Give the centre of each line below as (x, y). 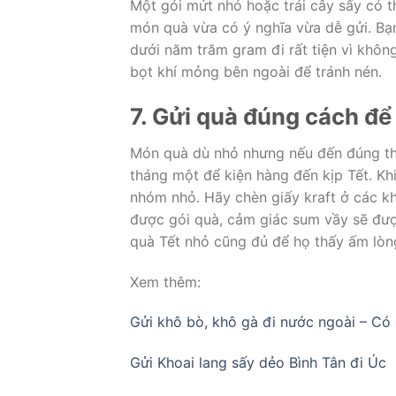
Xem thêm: (165, 282)
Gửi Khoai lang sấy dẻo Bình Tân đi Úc (258, 363)
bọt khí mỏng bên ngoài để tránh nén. (256, 72)
